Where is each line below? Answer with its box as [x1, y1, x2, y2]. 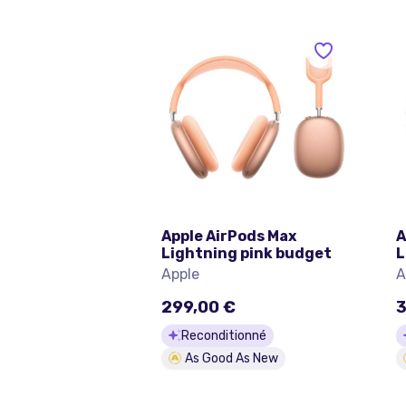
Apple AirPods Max [161, 227, 296, 245]
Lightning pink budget [161, 244, 332, 262]
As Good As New [185, 350, 278, 366]
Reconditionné [181, 327, 266, 343]
